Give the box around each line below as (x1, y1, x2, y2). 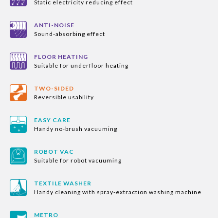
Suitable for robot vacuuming (34, 157, 123, 164)
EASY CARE (34, 116, 71, 124)
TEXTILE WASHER (34, 180, 91, 187)
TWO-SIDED (34, 85, 74, 92)
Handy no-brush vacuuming (34, 125, 117, 132)
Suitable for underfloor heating (34, 62, 130, 69)
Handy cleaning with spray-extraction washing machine (34, 188, 201, 196)
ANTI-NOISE (34, 21, 74, 29)
